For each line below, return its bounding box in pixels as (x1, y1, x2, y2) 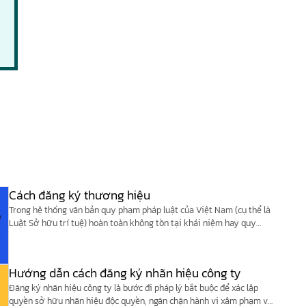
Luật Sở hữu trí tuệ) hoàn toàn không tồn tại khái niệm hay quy (8, 217, 256, 230)
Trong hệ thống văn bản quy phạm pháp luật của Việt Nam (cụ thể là (8, 204, 270, 217)
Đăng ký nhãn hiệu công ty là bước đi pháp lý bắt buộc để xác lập (8, 281, 258, 294)
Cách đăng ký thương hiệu (8, 186, 150, 205)
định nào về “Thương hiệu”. (8, 229, 113, 243)
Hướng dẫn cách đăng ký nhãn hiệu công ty (8, 263, 241, 282)
